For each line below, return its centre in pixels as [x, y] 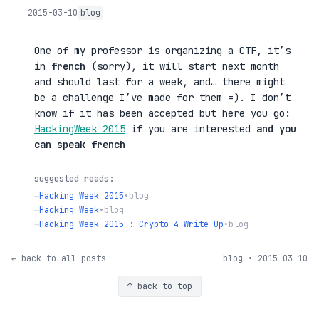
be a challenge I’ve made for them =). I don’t [162, 98]
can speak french [80, 145]
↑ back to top [159, 286]
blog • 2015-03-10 [265, 258]
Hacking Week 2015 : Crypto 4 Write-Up [131, 224]
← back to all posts [59, 258]
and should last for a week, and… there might [159, 82]
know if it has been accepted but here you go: [162, 113]
